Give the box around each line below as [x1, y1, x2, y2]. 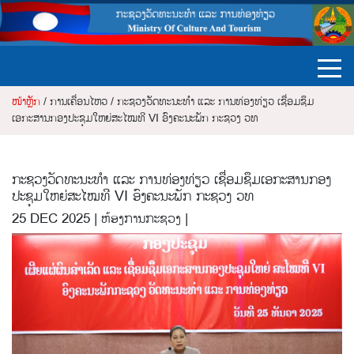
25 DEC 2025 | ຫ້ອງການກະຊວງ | [12, 209, 188, 229]
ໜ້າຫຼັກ [12, 94, 40, 111]
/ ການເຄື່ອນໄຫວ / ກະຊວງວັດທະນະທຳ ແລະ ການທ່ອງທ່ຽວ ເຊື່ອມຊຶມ [40, 94, 314, 111]
